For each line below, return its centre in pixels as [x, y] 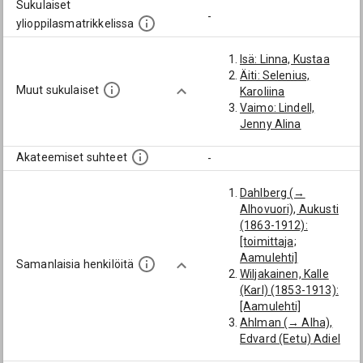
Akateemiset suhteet [72, 158]
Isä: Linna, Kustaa [285, 59]
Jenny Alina [271, 124]
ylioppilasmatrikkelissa [75, 24]
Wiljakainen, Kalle [284, 274]
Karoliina [263, 92]
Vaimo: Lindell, [278, 108]
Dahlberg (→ [273, 193]
